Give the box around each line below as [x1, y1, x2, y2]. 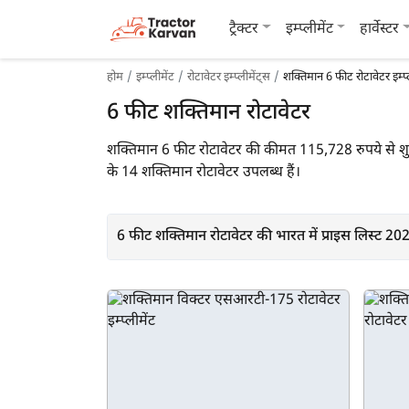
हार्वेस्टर [360, 19, 400, 39]
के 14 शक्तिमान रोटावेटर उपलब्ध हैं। [107, 163, 300, 183]
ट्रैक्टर [229, 19, 258, 39]
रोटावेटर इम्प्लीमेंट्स [187, 69, 270, 85]
